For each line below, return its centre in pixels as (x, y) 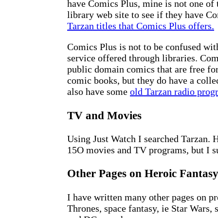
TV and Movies (104, 115)
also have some (99, 92)
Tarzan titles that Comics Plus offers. (141, 26)
